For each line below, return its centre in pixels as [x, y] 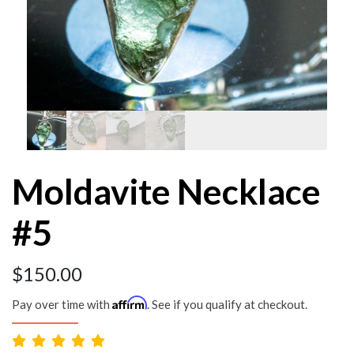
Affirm [130, 302]
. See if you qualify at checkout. [227, 304]
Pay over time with [62, 304]
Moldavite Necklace [166, 191]
